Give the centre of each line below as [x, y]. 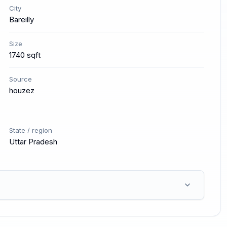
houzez [22, 90]
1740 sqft [25, 55]
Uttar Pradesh [33, 142]
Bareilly [22, 20]
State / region [31, 130]
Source [21, 79]
